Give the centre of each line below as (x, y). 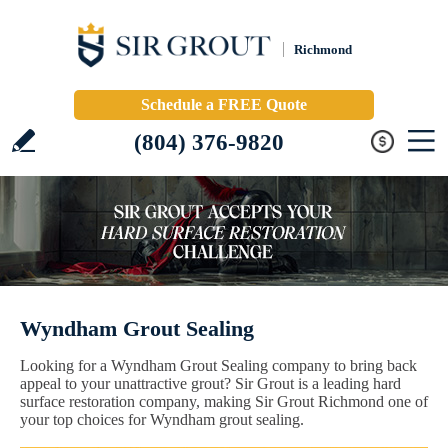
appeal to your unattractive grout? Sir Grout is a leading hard (210, 383)
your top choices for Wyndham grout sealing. (162, 419)
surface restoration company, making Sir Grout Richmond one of (224, 401)
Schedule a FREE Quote (224, 104)
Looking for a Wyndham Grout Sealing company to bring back (218, 365)
